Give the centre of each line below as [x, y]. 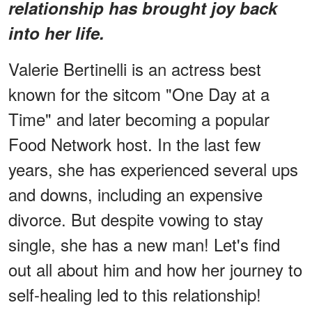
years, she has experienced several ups [153, 169]
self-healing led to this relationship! [135, 294]
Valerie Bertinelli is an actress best [135, 68]
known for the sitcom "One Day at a [139, 93]
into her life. [56, 32]
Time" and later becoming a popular [139, 118]
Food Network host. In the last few [134, 143]
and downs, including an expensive [135, 194]
